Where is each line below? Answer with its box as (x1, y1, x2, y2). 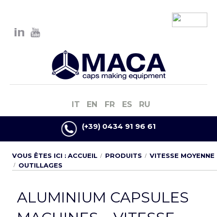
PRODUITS (105, 152, 142, 159)
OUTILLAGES (18, 161, 62, 169)
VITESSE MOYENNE (150, 152, 215, 159)
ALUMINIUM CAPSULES (17, 188, 189, 207)
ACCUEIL (68, 152, 97, 159)
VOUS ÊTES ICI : (12, 152, 66, 159)
